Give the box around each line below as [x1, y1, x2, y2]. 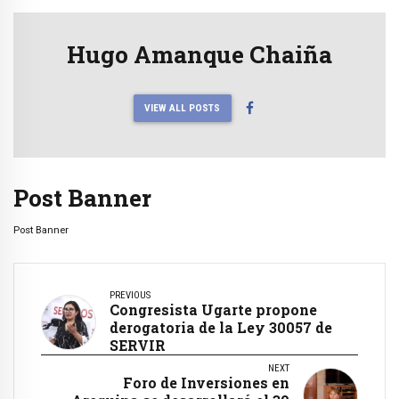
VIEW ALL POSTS [144, 102, 221, 115]
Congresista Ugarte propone [110, 300, 317, 320]
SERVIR [110, 336, 166, 355]
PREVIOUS [110, 289, 151, 302]
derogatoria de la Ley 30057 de [110, 318, 332, 338]
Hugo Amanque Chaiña [67, 37, 332, 69]
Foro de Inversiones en [123, 373, 289, 393]
